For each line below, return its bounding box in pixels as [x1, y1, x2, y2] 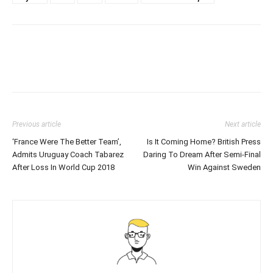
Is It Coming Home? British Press [147, 137, 261, 146]
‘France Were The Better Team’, [12, 137, 121, 146]
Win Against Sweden [188, 163, 261, 172]
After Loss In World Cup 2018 [12, 163, 115, 172]
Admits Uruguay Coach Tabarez [12, 150, 124, 159]
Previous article [12, 120, 61, 129]
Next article [225, 120, 261, 129]
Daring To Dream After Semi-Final [143, 150, 261, 159]
